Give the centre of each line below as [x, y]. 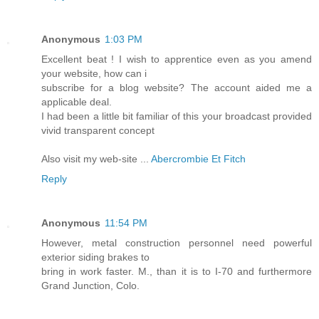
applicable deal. [77, 101]
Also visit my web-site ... [96, 158]
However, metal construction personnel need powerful [177, 242]
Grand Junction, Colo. [90, 285]
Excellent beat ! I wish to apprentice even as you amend [177, 59]
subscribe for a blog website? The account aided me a [177, 87]
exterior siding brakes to [95, 257]
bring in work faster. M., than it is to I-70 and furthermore [177, 271]
